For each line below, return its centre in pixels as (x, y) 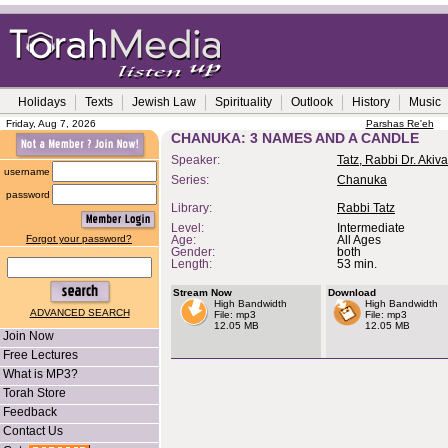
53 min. (357, 264)
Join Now (28, 336)
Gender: (193, 252)
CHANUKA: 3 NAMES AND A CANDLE (295, 138)
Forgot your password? (79, 238)
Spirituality (243, 102)
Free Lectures (40, 355)
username (27, 171)
